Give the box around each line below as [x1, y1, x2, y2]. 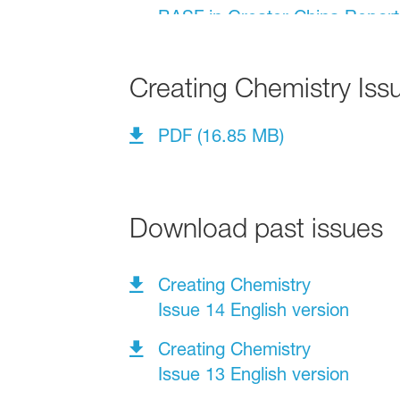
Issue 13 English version [157, 363, 349, 386]
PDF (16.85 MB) [157, 125, 284, 147]
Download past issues [129, 212, 383, 245]
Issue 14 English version [157, 299, 349, 321]
